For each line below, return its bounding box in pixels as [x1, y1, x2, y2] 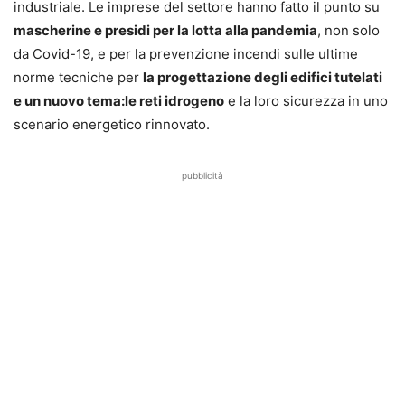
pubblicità [182, 169, 223, 181]
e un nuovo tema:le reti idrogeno [14, 91, 224, 109]
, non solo [317, 21, 380, 39]
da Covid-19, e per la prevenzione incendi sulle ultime [14, 44, 358, 62]
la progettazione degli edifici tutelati [143, 68, 382, 86]
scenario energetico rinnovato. [14, 115, 210, 133]
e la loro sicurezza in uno [224, 91, 388, 109]
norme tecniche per [14, 68, 143, 86]
